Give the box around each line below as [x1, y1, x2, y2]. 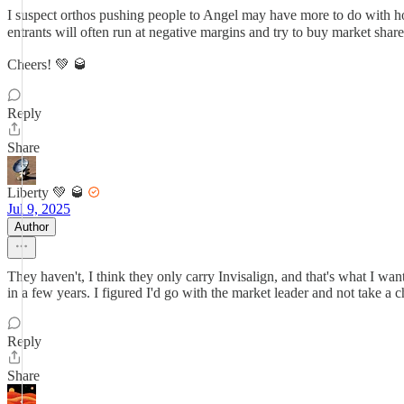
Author [14, 220, 49, 234]
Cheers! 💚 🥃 [7, 57, 87, 72]
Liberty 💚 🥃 [7, 185, 85, 200]
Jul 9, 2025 [7, 201, 70, 216]
